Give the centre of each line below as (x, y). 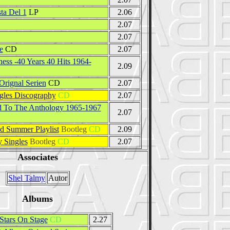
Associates (37, 157)
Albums (37, 198)
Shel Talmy (26, 178)
